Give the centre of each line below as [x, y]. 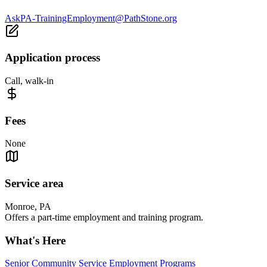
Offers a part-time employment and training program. [104, 217]
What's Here [35, 240]
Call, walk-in [29, 81]
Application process [52, 58]
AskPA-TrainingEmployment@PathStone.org [91, 18]
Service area [34, 184]
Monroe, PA [28, 206]
